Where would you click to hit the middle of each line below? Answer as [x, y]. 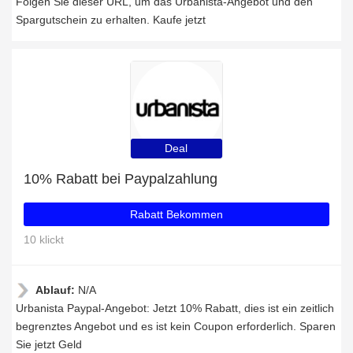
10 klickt [44, 240]
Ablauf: [57, 290]
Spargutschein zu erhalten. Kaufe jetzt [111, 20]
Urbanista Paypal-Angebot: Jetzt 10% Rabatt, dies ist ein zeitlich [175, 308]
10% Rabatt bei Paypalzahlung [121, 179]
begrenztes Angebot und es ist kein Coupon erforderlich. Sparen [176, 326]
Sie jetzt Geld [49, 344]
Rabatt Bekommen [176, 214]
